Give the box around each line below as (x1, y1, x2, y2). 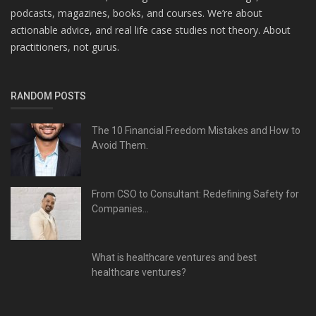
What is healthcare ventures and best (92, 252, 257, 264)
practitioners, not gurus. (11, 40, 119, 54)
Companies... (92, 203, 149, 215)
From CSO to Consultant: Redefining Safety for (92, 188, 299, 200)
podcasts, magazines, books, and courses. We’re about (11, 6, 262, 20)
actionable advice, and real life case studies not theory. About (11, 23, 291, 37)
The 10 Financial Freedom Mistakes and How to (92, 125, 300, 137)
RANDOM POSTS (11, 90, 86, 102)
